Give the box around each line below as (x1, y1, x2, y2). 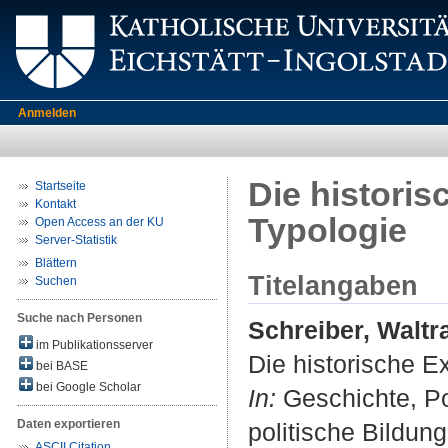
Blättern (35, 256, 77, 270)
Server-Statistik (35, 233, 117, 247)
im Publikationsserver (33, 338, 153, 352)
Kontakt (35, 197, 76, 211)
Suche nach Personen (17, 311, 142, 325)
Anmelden (18, 106, 76, 120)
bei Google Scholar (33, 380, 141, 394)
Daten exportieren (17, 417, 120, 431)
